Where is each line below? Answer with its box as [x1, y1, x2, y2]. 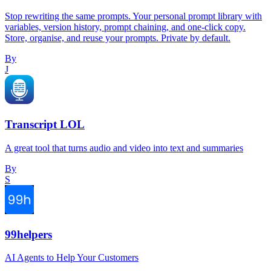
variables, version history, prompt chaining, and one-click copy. [5, 22, 246, 33]
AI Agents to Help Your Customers [5, 252, 139, 263]
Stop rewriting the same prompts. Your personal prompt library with [5, 11, 262, 22]
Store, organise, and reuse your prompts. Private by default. [5, 33, 230, 44]
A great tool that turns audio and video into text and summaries [5, 142, 243, 153]
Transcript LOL [5, 118, 85, 131]
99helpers [5, 227, 52, 241]
